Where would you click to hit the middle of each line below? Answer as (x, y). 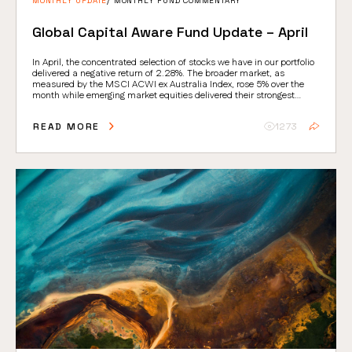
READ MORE (67, 127)
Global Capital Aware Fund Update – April (170, 32)
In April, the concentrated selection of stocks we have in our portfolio (173, 63)
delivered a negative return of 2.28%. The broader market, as (158, 74)
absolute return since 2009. (92, 107)
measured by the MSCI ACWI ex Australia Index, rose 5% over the (168, 85)
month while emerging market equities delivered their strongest (163, 96)
